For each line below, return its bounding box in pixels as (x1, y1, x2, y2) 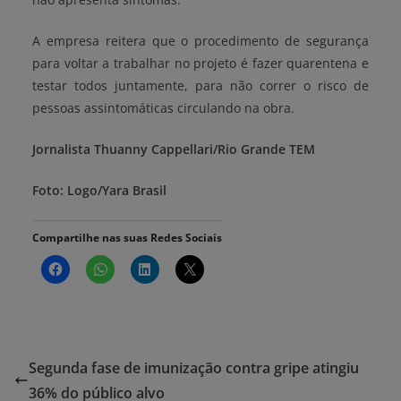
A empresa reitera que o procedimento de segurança (32, 32, 369, 50)
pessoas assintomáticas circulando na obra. (32, 99, 294, 117)
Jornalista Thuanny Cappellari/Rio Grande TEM (32, 141, 315, 158)
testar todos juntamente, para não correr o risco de (32, 77, 369, 95)
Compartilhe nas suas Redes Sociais (32, 230, 222, 246)
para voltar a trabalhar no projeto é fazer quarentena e (32, 55, 369, 73)
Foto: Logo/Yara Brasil (32, 182, 166, 200)
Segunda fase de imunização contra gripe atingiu (29, 358, 359, 379)
